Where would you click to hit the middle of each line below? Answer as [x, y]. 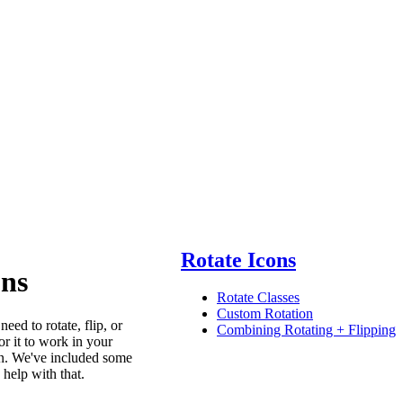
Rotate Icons [238, 260]
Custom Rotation [265, 314]
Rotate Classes [258, 298]
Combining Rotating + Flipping [306, 330]
